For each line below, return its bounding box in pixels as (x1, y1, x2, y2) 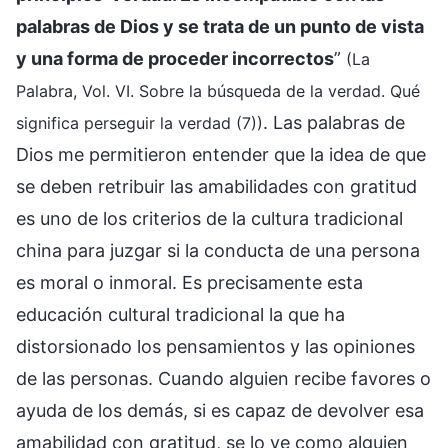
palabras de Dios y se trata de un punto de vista (16, 15, 424, 37)
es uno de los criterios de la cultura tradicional (16, 207, 403, 229)
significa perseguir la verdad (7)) (16, 112, 263, 133)
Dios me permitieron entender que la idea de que (16, 143, 426, 165)
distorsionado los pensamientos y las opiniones (16, 335, 415, 357)
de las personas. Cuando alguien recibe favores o (16, 367, 431, 389)
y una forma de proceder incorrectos (16, 47, 334, 69)
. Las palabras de (263, 111, 405, 133)
